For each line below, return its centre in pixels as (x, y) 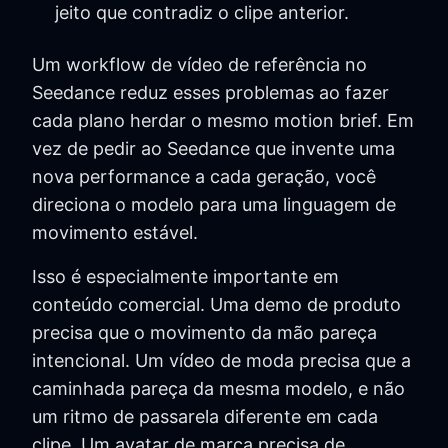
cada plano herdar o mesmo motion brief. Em (223, 121)
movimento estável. (115, 233)
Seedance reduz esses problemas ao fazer (210, 93)
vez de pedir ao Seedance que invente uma (213, 149)
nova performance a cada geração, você (204, 177)
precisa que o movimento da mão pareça (204, 333)
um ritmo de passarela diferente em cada (205, 417)
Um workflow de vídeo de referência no (199, 65)
